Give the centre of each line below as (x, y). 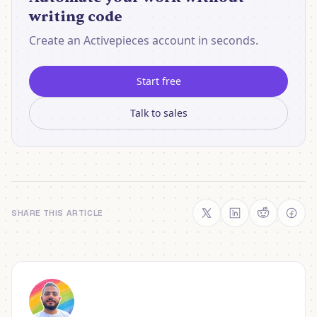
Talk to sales (158, 113)
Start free (158, 81)
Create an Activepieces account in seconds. (144, 40)
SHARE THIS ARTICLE (57, 213)
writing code (76, 16)
